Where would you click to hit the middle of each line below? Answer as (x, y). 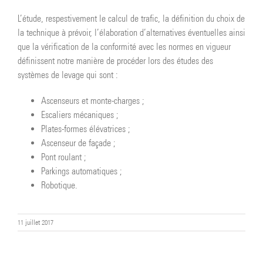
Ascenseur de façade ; (78, 143)
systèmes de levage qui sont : (68, 75)
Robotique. (59, 185)
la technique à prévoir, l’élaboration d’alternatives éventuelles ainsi (131, 32)
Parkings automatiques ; (82, 171)
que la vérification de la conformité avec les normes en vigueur (124, 46)
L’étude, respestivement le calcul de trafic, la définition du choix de (131, 18)
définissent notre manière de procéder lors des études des (115, 60)
